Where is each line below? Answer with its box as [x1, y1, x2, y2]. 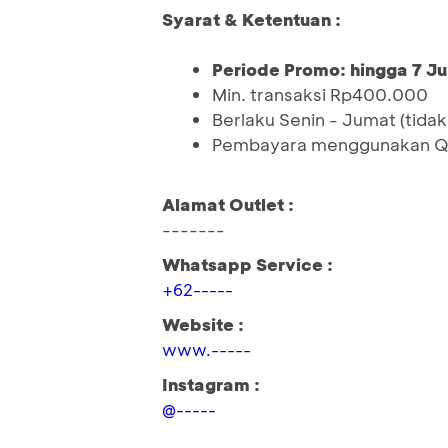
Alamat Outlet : [162, 193, 294, 216]
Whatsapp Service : [162, 253, 333, 276]
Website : [162, 313, 244, 336]
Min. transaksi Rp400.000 [212, 83, 428, 106]
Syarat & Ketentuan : [162, 8, 341, 31]
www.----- [162, 339, 251, 361]
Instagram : [162, 373, 260, 396]
